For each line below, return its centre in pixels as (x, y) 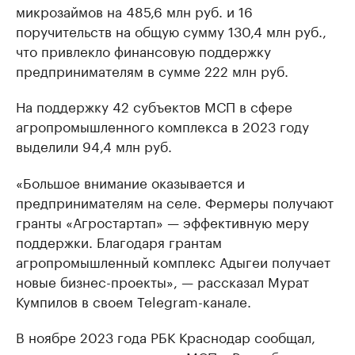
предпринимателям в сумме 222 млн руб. (152, 70)
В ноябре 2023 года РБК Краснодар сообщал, (166, 336)
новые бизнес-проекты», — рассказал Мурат (162, 281)
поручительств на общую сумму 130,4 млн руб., (171, 30)
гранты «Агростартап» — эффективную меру (162, 221)
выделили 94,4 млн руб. (94, 145)
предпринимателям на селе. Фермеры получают (175, 201)
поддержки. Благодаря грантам (119, 241)
